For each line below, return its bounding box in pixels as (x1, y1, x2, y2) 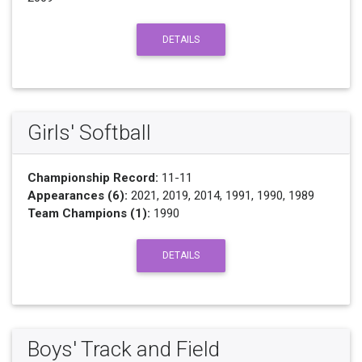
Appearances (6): (27, 188, 128, 204)
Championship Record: (27, 170, 158, 186)
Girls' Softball (27, 120, 151, 145)
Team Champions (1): (27, 206, 150, 221)
